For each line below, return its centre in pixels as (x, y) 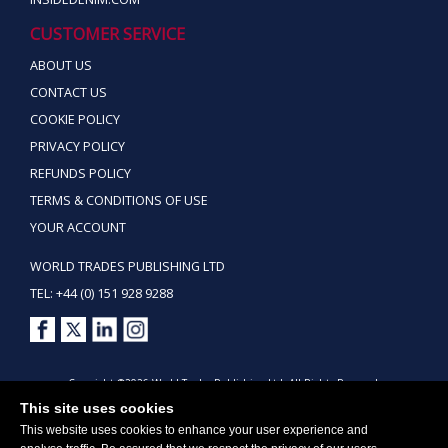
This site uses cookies (97, 408)
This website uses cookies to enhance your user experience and (194, 430)
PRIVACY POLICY (77, 146)
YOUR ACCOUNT (78, 227)
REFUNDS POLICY (80, 173)
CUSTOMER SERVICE (107, 33)
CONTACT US (68, 92)
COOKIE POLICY (75, 119)
